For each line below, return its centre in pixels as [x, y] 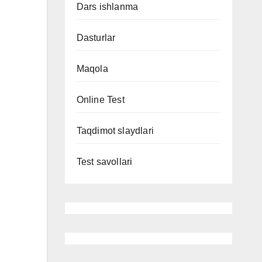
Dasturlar [96, 38]
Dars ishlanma [107, 7]
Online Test [100, 100]
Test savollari [104, 162]
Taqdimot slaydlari [115, 131]
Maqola [92, 69]
